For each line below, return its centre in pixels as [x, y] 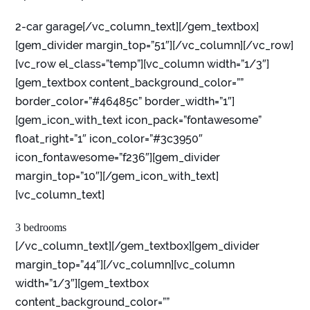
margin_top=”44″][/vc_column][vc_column [125, 265]
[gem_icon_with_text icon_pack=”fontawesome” [139, 120]
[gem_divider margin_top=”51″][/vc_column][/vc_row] [155, 46]
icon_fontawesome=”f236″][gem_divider [118, 158]
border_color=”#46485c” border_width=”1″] [125, 102]
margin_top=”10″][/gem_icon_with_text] [117, 176]
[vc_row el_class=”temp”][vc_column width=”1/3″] [143, 64]
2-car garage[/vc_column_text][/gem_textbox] [137, 27]
